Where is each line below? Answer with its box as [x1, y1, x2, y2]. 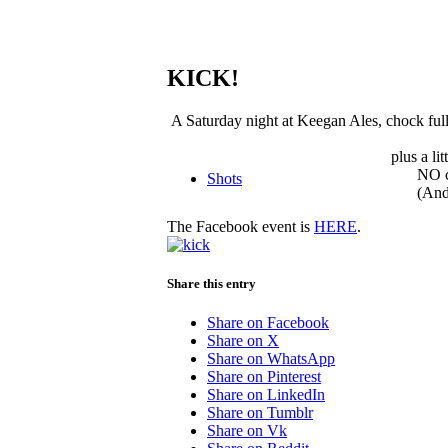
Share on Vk [207, 422, 287, 440]
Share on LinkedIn [207, 386, 325, 404]
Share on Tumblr [207, 404, 313, 422]
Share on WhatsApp [207, 350, 335, 368]
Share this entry [167, 275, 256, 291]
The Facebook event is [167, 217, 314, 235]
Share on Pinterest [207, 368, 321, 386]
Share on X [207, 332, 279, 350]
